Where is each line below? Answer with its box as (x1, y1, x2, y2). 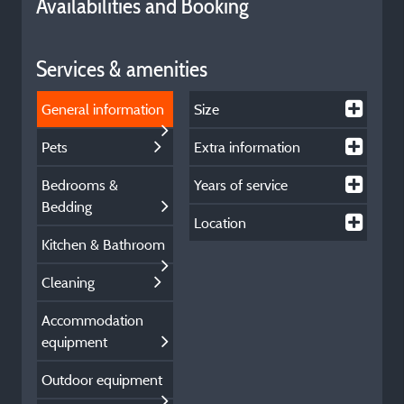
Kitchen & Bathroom (41, 235, 165, 253)
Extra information (194, 138, 301, 156)
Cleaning (41, 273, 95, 291)
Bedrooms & (41, 176, 118, 194)
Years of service (194, 176, 289, 194)
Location (194, 214, 247, 232)
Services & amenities (36, 55, 207, 83)
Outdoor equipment (41, 371, 162, 389)
